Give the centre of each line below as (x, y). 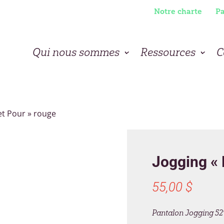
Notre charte (178, 11)
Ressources (168, 52)
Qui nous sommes (76, 52)
